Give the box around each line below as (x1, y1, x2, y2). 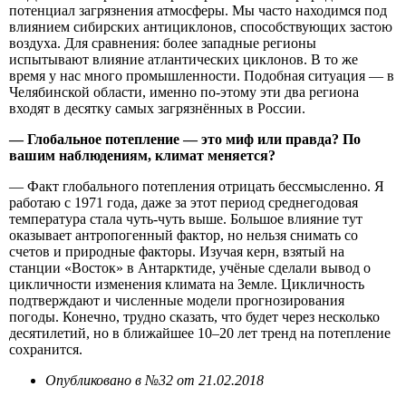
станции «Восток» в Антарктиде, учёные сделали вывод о (9, 259, 371, 275)
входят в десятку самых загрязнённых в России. (9, 100, 305, 116)
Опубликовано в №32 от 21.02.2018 (45, 372, 267, 388)
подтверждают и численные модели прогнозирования (9, 292, 344, 308)
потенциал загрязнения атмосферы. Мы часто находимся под (9, 2, 387, 18)
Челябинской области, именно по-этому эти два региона (9, 83, 359, 100)
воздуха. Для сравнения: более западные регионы (9, 34, 316, 51)
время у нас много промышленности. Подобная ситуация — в (9, 67, 394, 83)
